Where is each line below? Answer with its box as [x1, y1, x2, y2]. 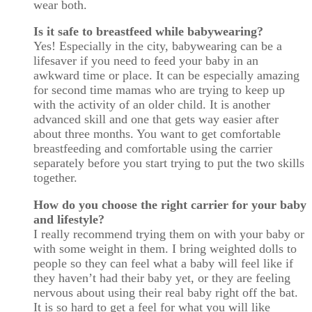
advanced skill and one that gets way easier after [33, 112, 279, 127]
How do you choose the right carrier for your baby [33, 197, 306, 212]
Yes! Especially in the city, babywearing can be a [33, 39, 282, 54]
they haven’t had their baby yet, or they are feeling [33, 270, 290, 285]
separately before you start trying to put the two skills [33, 156, 304, 171]
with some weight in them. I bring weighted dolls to [33, 241, 297, 256]
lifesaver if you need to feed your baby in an [33, 54, 258, 68]
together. [33, 171, 77, 185]
